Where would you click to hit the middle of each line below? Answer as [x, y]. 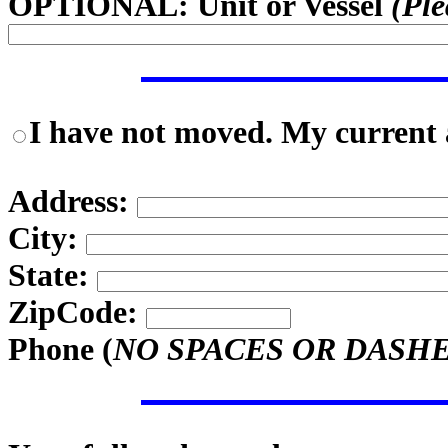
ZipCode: [77, 312]
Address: [72, 201]
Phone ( [60, 349]
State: [52, 275]
